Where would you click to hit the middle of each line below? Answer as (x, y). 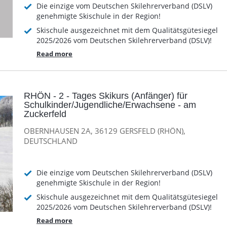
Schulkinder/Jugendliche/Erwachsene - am (110, 105)
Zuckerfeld (45, 114)
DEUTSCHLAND (51, 141)
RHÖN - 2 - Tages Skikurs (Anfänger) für (106, 96)
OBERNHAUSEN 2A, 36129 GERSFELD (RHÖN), (105, 131)
